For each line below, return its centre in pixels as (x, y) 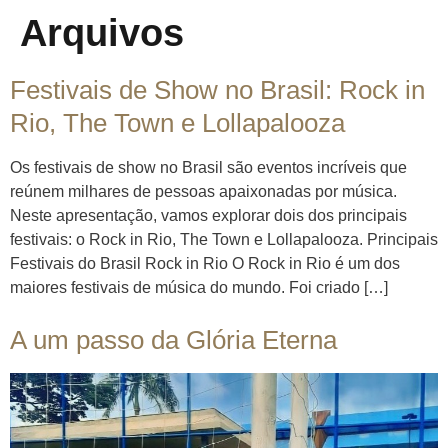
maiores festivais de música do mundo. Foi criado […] (199, 287)
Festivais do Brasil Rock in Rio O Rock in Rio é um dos (205, 263)
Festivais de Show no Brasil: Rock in (217, 90)
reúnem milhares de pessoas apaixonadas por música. (203, 191)
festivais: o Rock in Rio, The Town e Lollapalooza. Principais (224, 239)
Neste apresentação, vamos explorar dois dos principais (208, 215)
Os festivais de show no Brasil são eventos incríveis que (208, 167)
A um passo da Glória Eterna (173, 340)
